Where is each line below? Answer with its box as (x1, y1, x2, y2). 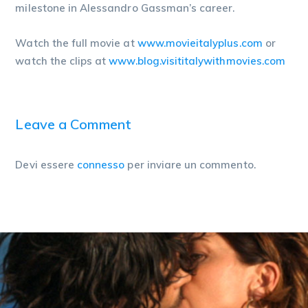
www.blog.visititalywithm (109, 54, 236, 67)
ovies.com (235, 54, 286, 67)
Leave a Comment (15, 115, 131, 133)
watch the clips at (15, 54, 109, 67)
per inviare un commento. (124, 157, 256, 171)
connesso (77, 157, 125, 171)
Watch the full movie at (15, 36, 137, 49)
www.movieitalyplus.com (137, 36, 263, 49)
